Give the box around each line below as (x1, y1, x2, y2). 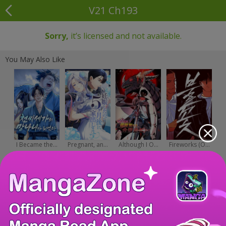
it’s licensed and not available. (68, 30, 182, 41)
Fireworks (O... (168, 140, 210, 149)
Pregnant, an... (67, 140, 108, 149)
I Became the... (16, 140, 58, 149)
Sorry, (44, 30, 69, 41)
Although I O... (118, 140, 158, 149)
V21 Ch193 (88, 4, 138, 17)
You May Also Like (5, 54, 65, 64)
